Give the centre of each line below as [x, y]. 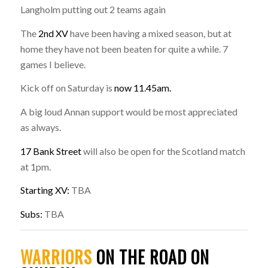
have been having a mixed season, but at [150, 33]
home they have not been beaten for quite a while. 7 [124, 48]
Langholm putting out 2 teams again [93, 10]
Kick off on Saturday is [66, 88]
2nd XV [53, 33]
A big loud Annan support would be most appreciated [129, 112]
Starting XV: [45, 190]
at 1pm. [35, 166]
